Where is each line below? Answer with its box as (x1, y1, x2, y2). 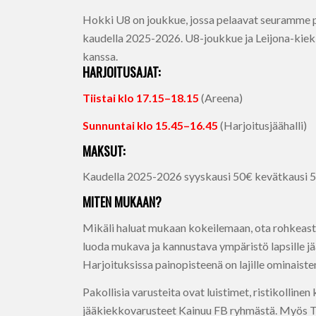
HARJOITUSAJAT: (83, 63, 161, 81)
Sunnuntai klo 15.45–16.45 (83, 119, 219, 133)
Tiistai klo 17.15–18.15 (83, 90, 200, 104)
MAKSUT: (83, 141, 126, 160)
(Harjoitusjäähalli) (218, 119, 308, 133)
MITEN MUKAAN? (83, 192, 162, 211)
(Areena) (199, 90, 243, 104)
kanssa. (83, 49, 119, 63)
